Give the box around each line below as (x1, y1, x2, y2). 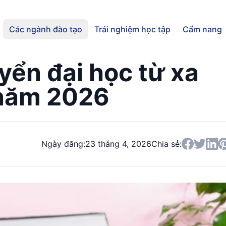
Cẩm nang (182, 24, 222, 34)
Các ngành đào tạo (9, 24, 82, 34)
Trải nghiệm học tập (94, 24, 171, 34)
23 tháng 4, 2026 (85, 139, 151, 149)
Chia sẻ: (151, 139, 182, 149)
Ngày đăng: (41, 139, 85, 149)
